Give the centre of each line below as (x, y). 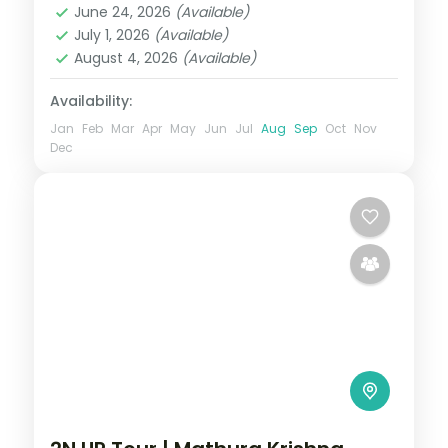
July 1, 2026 (114, 34)
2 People (108, 20)
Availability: (91, 100)
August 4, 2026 (128, 57)
